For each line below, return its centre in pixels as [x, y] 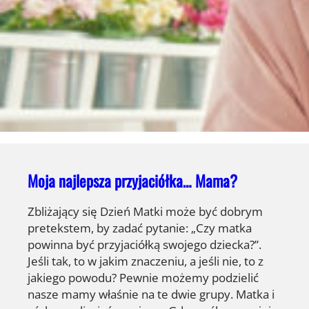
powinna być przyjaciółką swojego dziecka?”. [144, 245]
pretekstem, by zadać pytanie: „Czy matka [140, 228]
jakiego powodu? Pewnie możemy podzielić [143, 278]
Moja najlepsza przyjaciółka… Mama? [132, 180]
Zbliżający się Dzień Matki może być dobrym [145, 211]
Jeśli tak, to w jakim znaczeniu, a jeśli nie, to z [146, 261]
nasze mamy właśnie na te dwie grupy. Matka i [151, 294]
